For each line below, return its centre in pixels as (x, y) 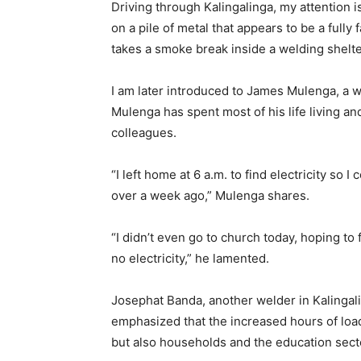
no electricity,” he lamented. (190, 259)
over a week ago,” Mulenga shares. (210, 196)
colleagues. (144, 133)
